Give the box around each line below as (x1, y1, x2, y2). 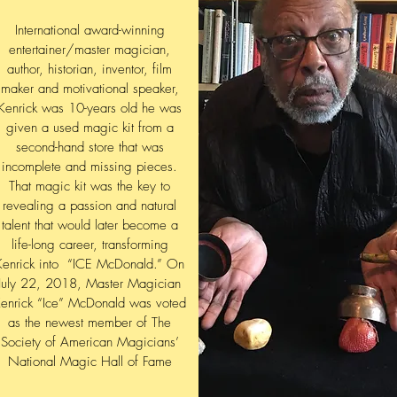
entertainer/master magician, (9, 41, 170, 58)
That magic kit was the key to (9, 177, 170, 195)
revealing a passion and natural (3, 197, 176, 214)
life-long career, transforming (11, 236, 168, 253)
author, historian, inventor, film (7, 60, 172, 78)
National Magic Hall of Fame (7, 353, 172, 370)
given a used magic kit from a (5, 119, 174, 136)
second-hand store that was (15, 138, 164, 156)
